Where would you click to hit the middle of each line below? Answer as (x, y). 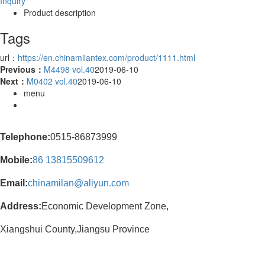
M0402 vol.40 (52, 81)
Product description (60, 13)
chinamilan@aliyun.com (78, 183)
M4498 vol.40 (69, 70)
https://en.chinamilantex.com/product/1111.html (106, 58)
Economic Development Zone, (105, 206)
